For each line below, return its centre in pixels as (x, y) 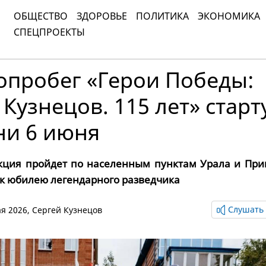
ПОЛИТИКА (162, 16)
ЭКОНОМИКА (229, 16)
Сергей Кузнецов (67, 210)
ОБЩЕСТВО (41, 16)
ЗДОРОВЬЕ (102, 16)
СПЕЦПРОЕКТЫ (49, 32)
